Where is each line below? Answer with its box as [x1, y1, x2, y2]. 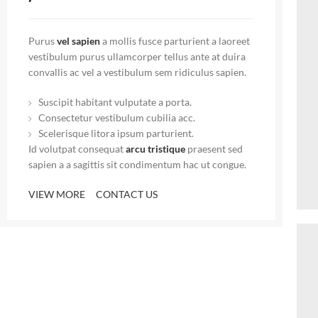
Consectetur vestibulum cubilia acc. [38, 111, 195, 124]
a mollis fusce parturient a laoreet [100, 34, 250, 47]
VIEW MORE [28, 187, 85, 200]
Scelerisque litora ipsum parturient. [38, 126, 194, 139]
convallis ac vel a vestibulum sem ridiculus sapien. [28, 65, 246, 78]
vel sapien [57, 34, 100, 47]
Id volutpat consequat [28, 142, 126, 155]
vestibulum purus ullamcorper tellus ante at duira [28, 50, 246, 62]
